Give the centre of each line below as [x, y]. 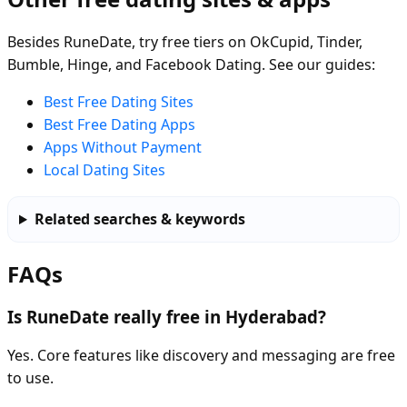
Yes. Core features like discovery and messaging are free [201, 355]
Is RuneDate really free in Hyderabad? [167, 316]
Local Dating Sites [104, 170]
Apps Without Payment [123, 148]
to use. [30, 377]
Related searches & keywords [139, 219]
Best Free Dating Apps [119, 125]
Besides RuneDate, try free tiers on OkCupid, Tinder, [185, 42]
